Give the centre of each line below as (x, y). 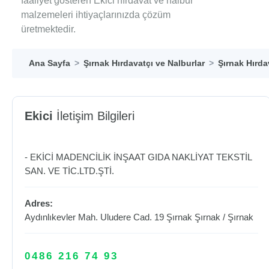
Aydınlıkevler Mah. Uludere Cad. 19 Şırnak (110, 217)
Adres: (39, 203)
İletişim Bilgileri (94, 116)
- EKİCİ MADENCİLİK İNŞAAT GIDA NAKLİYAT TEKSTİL (138, 157)
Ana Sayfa (50, 63)
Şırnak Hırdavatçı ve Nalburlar (144, 63)
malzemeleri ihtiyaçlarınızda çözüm (96, 15)
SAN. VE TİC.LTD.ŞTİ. (69, 171)
